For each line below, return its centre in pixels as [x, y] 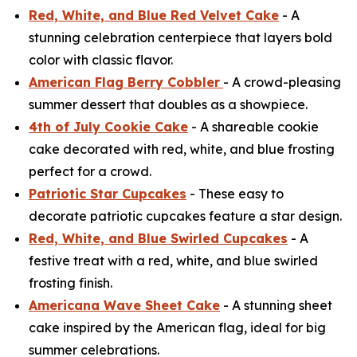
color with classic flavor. [101, 60]
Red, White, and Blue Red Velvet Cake [154, 16]
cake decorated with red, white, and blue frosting [182, 149]
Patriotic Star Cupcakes [108, 194]
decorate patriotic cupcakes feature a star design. [185, 216]
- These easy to [235, 194]
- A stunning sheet [276, 306]
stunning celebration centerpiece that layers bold [180, 38]
